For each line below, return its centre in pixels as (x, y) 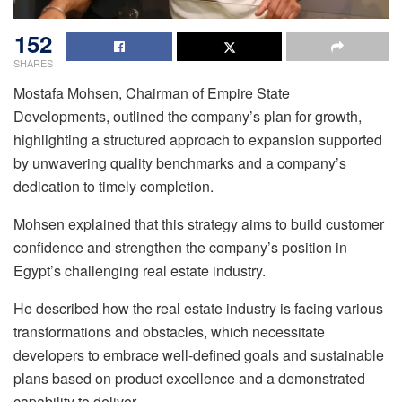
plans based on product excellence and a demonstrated (189, 379)
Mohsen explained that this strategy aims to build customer (199, 224)
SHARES (33, 63)
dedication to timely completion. (114, 187)
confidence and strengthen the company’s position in (180, 248)
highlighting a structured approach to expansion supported (198, 140)
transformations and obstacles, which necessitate (169, 332)
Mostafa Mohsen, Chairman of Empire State (152, 93)
